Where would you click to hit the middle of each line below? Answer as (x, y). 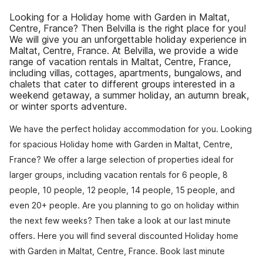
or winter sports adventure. (68, 106)
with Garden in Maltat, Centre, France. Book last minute (117, 251)
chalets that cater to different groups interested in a (122, 84)
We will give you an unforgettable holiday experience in (128, 39)
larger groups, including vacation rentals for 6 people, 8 (119, 175)
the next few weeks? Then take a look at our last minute (120, 220)
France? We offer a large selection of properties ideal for (122, 159)
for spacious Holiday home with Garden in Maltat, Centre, (121, 144)
